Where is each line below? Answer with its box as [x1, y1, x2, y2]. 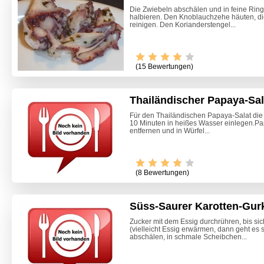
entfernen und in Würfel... [130, 127, 210, 136]
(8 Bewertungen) [136, 169, 189, 177]
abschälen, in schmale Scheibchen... [130, 233, 247, 242]
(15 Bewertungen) [136, 62, 193, 71]
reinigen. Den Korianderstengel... [130, 21, 236, 29]
